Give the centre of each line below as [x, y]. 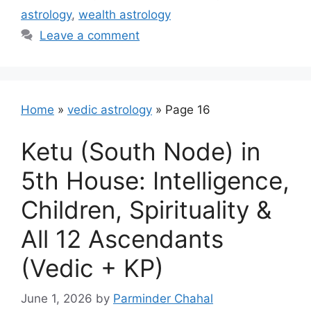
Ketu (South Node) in [141, 151]
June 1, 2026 [57, 299]
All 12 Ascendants [122, 238]
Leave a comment [90, 35]
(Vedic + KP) [92, 268]
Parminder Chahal [163, 299]
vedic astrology [110, 110]
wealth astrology [125, 15]
